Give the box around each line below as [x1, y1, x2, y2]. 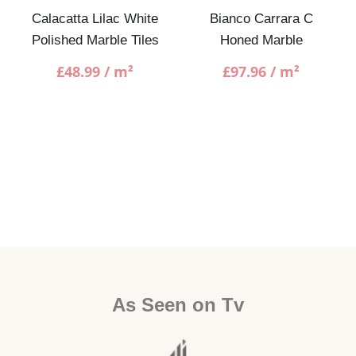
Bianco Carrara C [209, 10, 313, 26]
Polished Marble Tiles [31, 32, 159, 48]
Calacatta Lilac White [32, 10, 158, 26]
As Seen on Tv [112, 293, 244, 315]
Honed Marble [219, 32, 303, 48]
